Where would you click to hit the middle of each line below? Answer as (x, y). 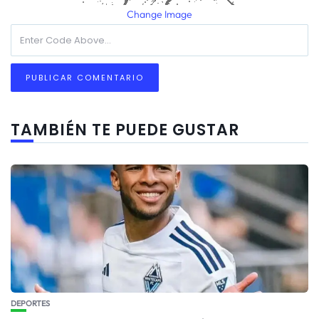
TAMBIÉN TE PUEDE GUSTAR (125, 130)
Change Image (159, 14)
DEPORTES (30, 303)
